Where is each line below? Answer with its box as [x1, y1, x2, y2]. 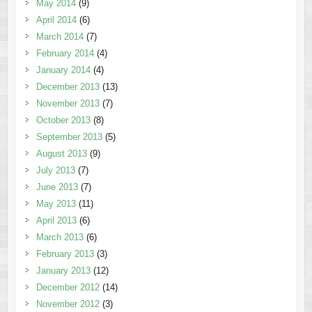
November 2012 [36, 299, 100, 310]
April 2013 [36, 215, 77, 226]
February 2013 [36, 249, 94, 260]
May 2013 [36, 198, 76, 210]
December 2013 [36, 81, 100, 93]
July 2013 [36, 165, 75, 176]
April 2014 [36, 15, 77, 26]
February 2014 [36, 48, 94, 59]
